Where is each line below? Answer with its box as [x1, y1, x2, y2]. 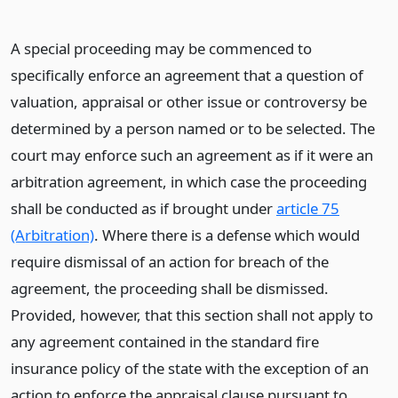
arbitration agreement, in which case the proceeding [11, 171, 367, 192]
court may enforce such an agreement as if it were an [11, 145, 373, 165]
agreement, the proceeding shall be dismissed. [11, 278, 329, 298]
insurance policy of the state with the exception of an [11, 358, 369, 378]
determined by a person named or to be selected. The [11, 118, 375, 139]
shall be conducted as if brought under [11, 198, 276, 219]
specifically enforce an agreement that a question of [11, 65, 363, 85]
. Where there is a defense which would [94, 225, 360, 245]
